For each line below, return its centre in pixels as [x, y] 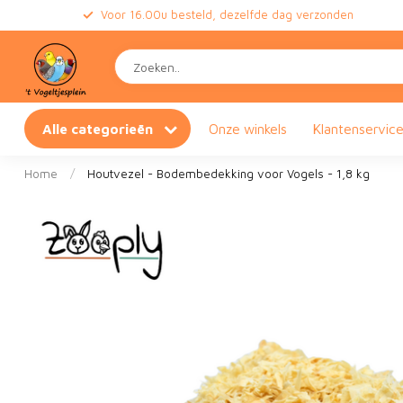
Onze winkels [248, 129]
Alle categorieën [99, 129]
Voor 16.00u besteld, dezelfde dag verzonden [227, 15]
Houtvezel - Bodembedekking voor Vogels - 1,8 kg [228, 174]
